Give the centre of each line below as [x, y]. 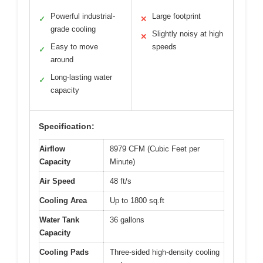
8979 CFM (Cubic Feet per [155, 149]
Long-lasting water [81, 77]
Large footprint [176, 16]
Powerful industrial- [83, 16]
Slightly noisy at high [188, 33]
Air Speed [57, 181]
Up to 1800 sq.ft [137, 200]
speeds [164, 46]
